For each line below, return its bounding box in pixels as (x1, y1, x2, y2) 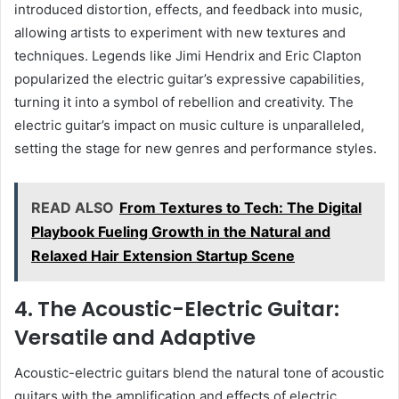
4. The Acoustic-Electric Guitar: (14, 294, 339, 323)
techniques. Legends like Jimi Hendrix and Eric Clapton (14, 46, 362, 64)
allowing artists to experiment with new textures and (14, 23, 346, 41)
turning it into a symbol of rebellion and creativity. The (14, 93, 354, 110)
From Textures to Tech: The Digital (119, 198, 362, 216)
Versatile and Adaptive (14, 322, 256, 352)
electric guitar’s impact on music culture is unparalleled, (14, 116, 364, 134)
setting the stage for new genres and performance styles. (14, 139, 377, 157)
